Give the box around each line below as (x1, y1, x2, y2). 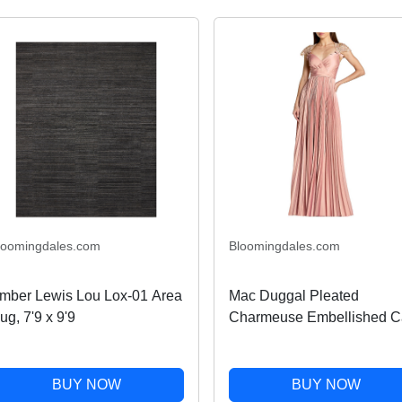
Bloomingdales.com (228, 239, 340, 254)
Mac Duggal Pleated (228, 288, 359, 304)
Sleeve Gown (228, 331, 315, 347)
